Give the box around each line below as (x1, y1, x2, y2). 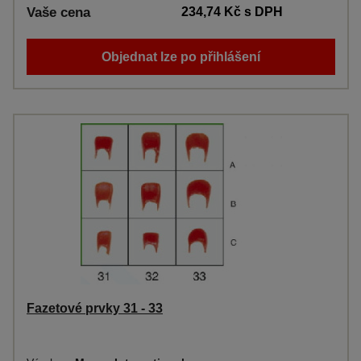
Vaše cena (27, 5, 90, 20)
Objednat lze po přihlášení (102, 50, 260, 64)
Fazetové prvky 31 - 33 (27, 301, 163, 315)
